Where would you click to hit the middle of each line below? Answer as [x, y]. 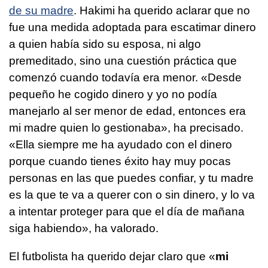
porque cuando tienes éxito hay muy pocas [120, 161]
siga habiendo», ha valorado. [84, 228]
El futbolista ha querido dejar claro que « [112, 256]
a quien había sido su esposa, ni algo [105, 44]
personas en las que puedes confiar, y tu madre [131, 178]
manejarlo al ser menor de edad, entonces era [127, 111]
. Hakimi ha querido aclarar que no [162, 10]
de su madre [41, 10]
